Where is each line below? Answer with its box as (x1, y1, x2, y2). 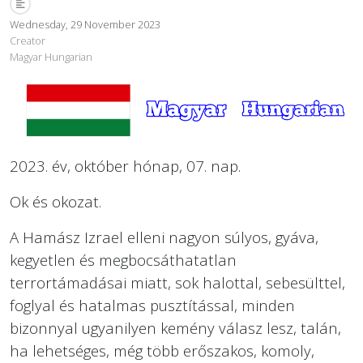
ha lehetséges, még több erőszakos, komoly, (10, 340, 314, 361)
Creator (10, 32, 45, 48)
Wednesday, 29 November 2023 (10, 16, 160, 32)
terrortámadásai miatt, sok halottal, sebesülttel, (10, 271, 345, 293)
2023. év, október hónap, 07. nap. (10, 155, 241, 176)
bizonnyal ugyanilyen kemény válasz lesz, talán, (10, 317, 341, 338)
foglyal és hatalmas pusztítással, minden (10, 294, 295, 315)
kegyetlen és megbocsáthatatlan (10, 249, 237, 270)
